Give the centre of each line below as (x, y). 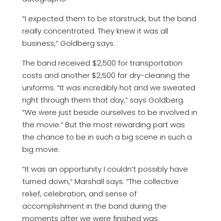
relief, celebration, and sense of (79, 194)
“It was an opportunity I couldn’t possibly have (105, 169)
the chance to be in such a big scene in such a (107, 137)
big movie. (41, 149)
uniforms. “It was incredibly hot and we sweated (109, 88)
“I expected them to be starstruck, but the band (109, 19)
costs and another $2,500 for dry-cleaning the (106, 75)
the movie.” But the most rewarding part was (103, 125)
